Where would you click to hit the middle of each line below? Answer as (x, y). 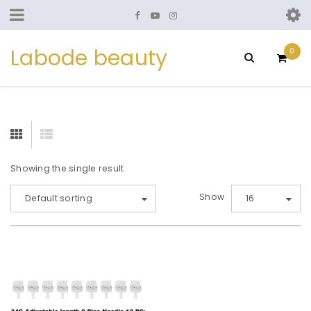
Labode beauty (89, 58)
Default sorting (59, 198)
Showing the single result (67, 168)
